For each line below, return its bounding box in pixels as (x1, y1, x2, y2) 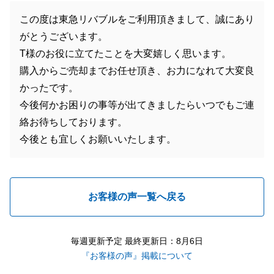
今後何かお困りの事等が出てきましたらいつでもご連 (20, 100, 254, 110)
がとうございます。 (20, 31, 108, 42)
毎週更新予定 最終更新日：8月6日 (71, 236, 203, 246)
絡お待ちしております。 (20, 117, 127, 127)
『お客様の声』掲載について (81, 251, 193, 261)
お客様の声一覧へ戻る (88, 191, 186, 202)
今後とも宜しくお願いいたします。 (20, 134, 176, 144)
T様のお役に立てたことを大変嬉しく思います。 (20, 48, 231, 59)
